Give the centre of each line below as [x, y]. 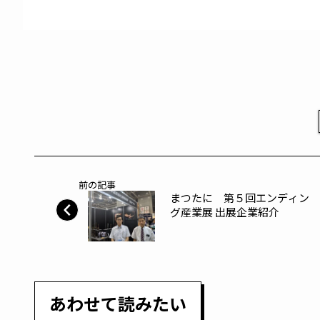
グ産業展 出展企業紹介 [225, 211]
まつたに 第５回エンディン [240, 197]
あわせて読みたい [118, 304]
